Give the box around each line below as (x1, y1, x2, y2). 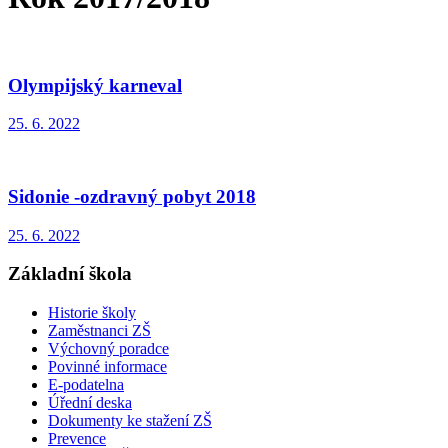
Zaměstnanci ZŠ (48, 322, 151, 340)
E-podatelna (48, 376, 124, 394)
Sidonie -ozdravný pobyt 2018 (8, 186, 256, 208)
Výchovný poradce (48, 340, 169, 358)
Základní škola (8, 263, 132, 285)
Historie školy (48, 304, 136, 322)
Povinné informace (48, 358, 167, 376)
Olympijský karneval (8, 74, 182, 96)
